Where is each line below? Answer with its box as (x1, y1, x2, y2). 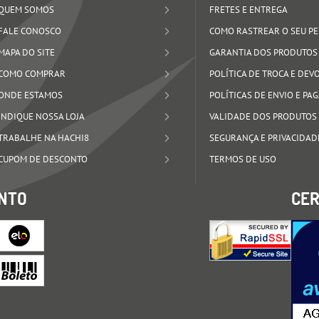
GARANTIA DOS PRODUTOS (209, 46, 318, 58)
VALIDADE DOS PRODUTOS (209, 110, 317, 122)
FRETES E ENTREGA (209, 3, 288, 16)
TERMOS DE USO (209, 152, 276, 165)
